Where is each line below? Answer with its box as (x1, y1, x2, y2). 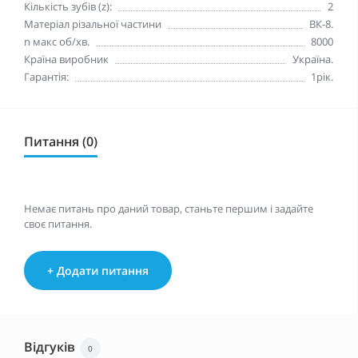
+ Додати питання (47, 262, 149, 278)
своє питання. (24, 216, 92, 231)
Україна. (292, 51, 333, 66)
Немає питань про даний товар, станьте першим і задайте (24, 201, 313, 216)
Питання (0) (24, 132, 97, 150)
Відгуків (24, 337, 75, 356)
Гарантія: (24, 69, 69, 84)
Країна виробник (24, 51, 109, 66)
